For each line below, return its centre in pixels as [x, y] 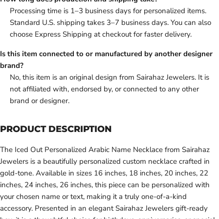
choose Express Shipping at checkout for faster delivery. [101, 34]
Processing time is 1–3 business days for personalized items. [108, 11]
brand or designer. [40, 101]
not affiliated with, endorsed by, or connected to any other [104, 89]
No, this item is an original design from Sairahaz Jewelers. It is [109, 77]
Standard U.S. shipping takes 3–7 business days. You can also [110, 23]
